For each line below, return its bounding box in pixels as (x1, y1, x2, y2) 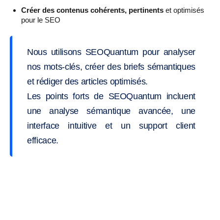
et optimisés (163, 6, 204, 15)
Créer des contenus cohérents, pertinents (21, 6, 164, 15)
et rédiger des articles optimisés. (27, 76, 148, 86)
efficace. (27, 135, 58, 145)
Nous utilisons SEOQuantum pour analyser (27, 47, 195, 57)
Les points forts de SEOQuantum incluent (27, 91, 195, 101)
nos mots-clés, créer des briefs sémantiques (27, 61, 195, 72)
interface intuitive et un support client (27, 120, 195, 131)
